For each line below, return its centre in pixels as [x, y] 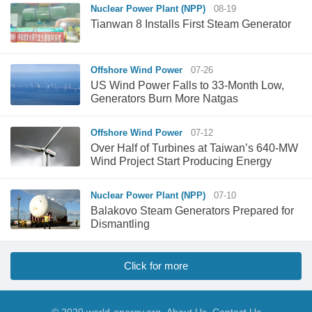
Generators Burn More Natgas [164, 98]
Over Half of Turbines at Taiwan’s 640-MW [194, 148]
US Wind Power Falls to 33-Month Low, [187, 85]
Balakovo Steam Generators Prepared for [192, 211]
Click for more [156, 266]
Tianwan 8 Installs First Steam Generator [191, 24]
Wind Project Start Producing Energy [181, 162]
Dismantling [120, 224]
